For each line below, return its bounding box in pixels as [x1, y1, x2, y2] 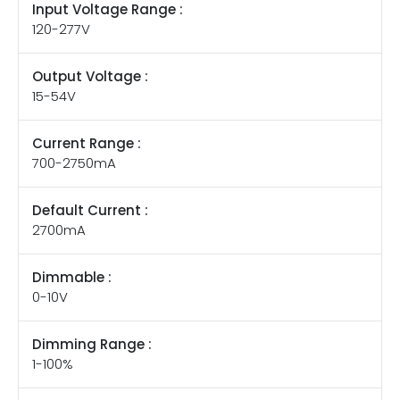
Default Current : [32, 200, 148, 220]
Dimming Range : [32, 334, 152, 354]
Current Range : [32, 133, 141, 153]
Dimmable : [32, 267, 112, 287]
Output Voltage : [32, 66, 148, 86]
